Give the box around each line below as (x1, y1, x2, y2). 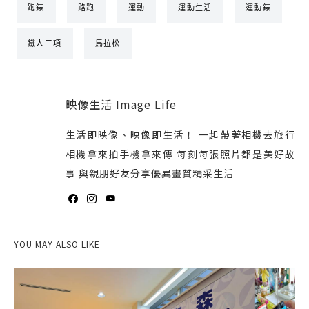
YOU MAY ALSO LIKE (14, 237, 100, 250)
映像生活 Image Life (65, 95, 177, 112)
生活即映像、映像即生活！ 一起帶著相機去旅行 (65, 127, 295, 141)
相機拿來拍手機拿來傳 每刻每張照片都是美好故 (65, 146, 295, 161)
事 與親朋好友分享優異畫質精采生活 (65, 166, 234, 180)
